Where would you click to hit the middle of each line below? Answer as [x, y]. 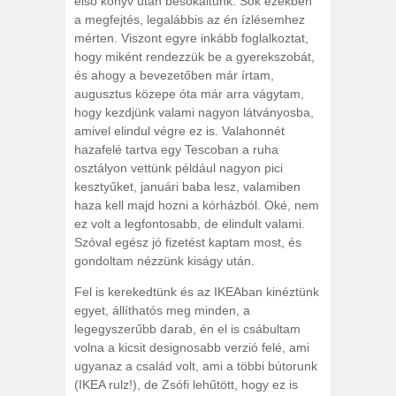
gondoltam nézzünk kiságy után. [164, 261]
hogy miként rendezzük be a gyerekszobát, [194, 57]
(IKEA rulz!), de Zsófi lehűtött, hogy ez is [186, 385]
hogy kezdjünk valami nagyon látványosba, [194, 112]
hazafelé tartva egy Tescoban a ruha [176, 149]
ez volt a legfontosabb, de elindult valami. [190, 224]
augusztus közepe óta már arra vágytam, [189, 94]
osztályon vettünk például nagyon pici [179, 168]
